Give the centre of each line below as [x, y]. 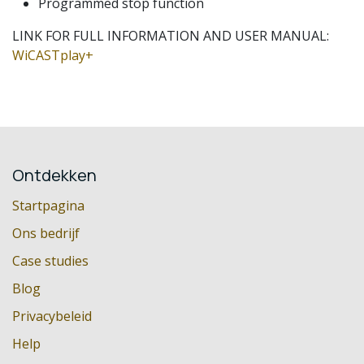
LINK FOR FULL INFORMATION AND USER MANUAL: [171, 35]
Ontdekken [54, 175]
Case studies [50, 260]
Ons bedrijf [46, 233]
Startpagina [48, 205]
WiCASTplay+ [53, 55]
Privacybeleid [52, 316]
